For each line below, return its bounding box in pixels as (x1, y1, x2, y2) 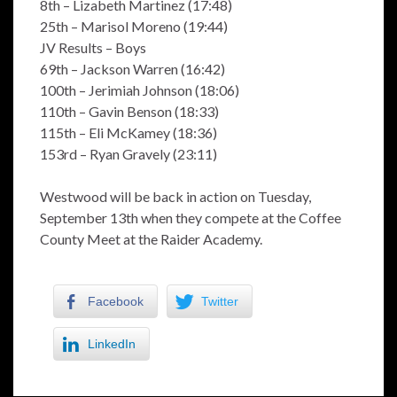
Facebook (88, 294, 144, 308)
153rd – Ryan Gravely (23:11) (40, 145, 217, 162)
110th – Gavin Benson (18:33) (40, 103, 219, 120)
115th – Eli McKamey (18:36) (40, 124, 217, 141)
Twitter (201, 294, 238, 308)
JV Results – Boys (40, 39, 146, 56)
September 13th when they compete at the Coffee (40, 209, 341, 226)
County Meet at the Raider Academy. (40, 230, 262, 247)
